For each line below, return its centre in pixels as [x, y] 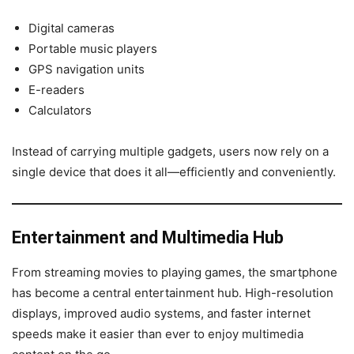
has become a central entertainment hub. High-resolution [173, 292]
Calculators [60, 110]
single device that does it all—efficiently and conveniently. [174, 171]
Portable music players [93, 48]
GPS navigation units [87, 69]
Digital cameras [72, 28]
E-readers [56, 89]
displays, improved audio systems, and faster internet [161, 313]
